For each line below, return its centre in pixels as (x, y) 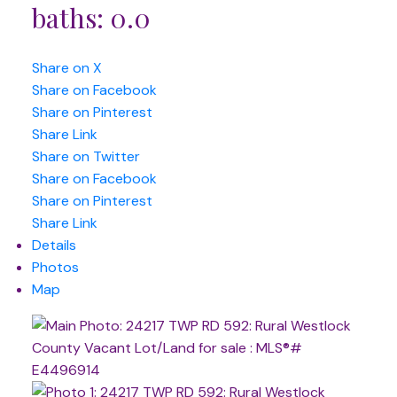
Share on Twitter (86, 157)
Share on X (66, 68)
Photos (55, 268)
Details (54, 245)
